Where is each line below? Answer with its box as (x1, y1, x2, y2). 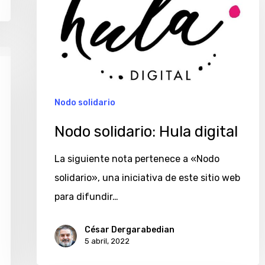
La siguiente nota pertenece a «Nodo (54, 153, 219, 165)
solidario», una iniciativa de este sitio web (54, 172, 240, 184)
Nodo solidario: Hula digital (54, 122, 238, 141)
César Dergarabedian (85, 225, 174, 235)
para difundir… (54, 191, 118, 203)
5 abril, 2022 (85, 237, 130, 246)
